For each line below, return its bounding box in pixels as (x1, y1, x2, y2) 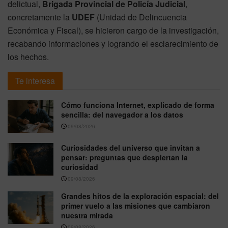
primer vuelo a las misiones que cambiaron (61, 201, 210, 211)
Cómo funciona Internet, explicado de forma (61, 99, 214, 110)
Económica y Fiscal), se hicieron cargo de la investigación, (8, 24, 219, 36)
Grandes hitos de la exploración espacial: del (61, 191, 219, 202)
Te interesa (15, 74, 55, 87)
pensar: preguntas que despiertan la (61, 152, 188, 163)
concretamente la (8, 11, 72, 23)
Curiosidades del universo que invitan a (61, 142, 200, 153)
